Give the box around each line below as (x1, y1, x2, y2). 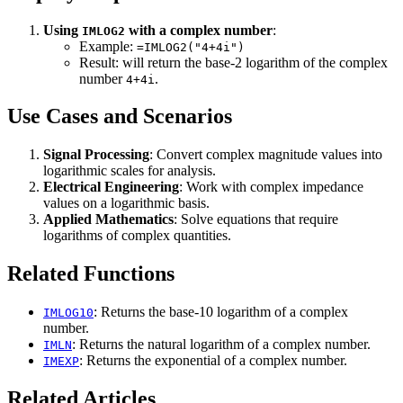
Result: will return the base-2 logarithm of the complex (79, 54, 388, 70)
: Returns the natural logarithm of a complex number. (72, 336, 371, 353)
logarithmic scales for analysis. (43, 163, 216, 179)
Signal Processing (43, 147, 149, 163)
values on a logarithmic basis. (43, 195, 210, 211)
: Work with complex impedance (179, 179, 363, 195)
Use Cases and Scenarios (7, 104, 232, 129)
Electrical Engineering (43, 179, 179, 195)
